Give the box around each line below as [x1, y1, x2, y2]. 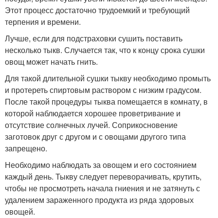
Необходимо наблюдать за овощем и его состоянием [5, 159, 197, 171]
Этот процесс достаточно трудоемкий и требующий [5, 4, 190, 16]
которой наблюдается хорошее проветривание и [5, 108, 181, 119]
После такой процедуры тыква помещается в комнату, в [5, 96, 208, 108]
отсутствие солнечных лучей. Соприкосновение [5, 119, 178, 131]
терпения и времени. [5, 16, 81, 28]
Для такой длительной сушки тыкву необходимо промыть [5, 73, 211, 84]
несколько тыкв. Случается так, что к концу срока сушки [5, 44, 205, 56]
